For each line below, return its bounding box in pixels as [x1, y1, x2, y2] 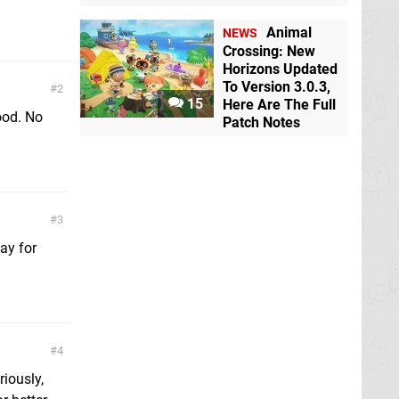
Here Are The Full [223, 95, 336, 113]
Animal [266, 23, 312, 41]
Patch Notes [223, 113, 300, 131]
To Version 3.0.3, [223, 77, 330, 95]
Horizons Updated [223, 60, 338, 77]
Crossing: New [223, 42, 315, 60]
